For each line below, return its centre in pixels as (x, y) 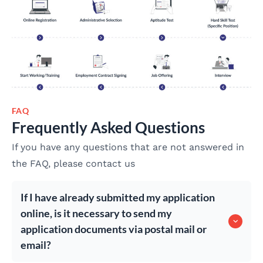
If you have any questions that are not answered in (128, 147)
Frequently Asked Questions (108, 128)
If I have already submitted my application (118, 197)
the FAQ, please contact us (73, 164)
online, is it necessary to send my (96, 213)
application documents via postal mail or (114, 229)
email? (36, 245)
